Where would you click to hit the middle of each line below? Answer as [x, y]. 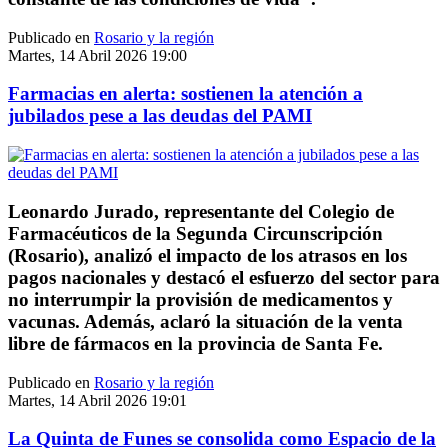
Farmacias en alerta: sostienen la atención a [185, 94]
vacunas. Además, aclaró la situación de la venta [205, 321]
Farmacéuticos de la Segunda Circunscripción [195, 233]
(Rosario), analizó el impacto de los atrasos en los [207, 255]
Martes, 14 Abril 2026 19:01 [97, 400]
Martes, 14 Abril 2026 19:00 [97, 55]
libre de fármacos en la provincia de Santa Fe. [195, 343]
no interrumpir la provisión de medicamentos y [200, 299]
